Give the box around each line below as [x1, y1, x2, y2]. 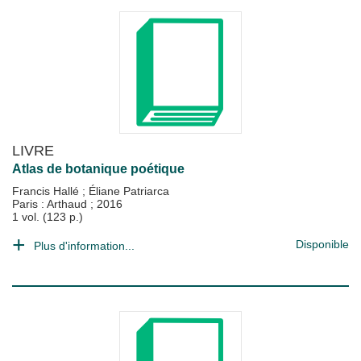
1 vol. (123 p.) [12, 210, 83, 223]
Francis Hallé [12, 185, 82, 197]
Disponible [296, 238, 349, 251]
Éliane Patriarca [89, 185, 169, 197]
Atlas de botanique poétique [12, 162, 185, 176]
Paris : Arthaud [12, 197, 90, 210]
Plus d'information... [34, 239, 135, 252]
